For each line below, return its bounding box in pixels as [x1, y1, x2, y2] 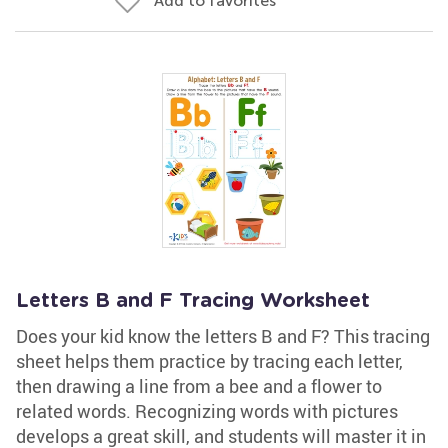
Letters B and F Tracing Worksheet [16, 291, 370, 311]
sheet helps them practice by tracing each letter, [16, 349, 403, 373]
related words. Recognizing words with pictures [16, 399, 398, 423]
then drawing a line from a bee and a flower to [16, 374, 382, 398]
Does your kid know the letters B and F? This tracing [16, 324, 430, 348]
